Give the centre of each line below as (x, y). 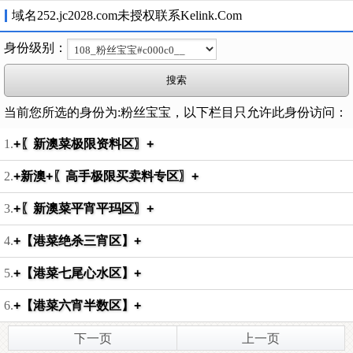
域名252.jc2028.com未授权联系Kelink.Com (127, 15)
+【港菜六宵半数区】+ (77, 305)
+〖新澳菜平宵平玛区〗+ (84, 208)
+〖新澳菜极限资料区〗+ (84, 144)
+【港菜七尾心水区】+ (77, 273)
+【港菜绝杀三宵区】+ (77, 241)
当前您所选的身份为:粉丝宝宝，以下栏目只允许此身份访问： (176, 112)
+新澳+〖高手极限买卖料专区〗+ (106, 176)
